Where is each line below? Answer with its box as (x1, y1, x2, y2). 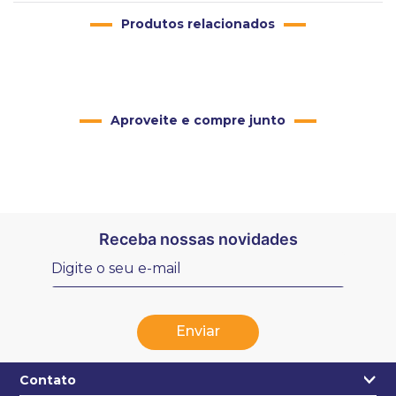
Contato (19, 372, 76, 389)
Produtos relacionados (121, 16, 275, 32)
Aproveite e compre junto (110, 112, 286, 128)
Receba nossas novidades (98, 229, 298, 248)
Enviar (176, 322, 220, 339)
